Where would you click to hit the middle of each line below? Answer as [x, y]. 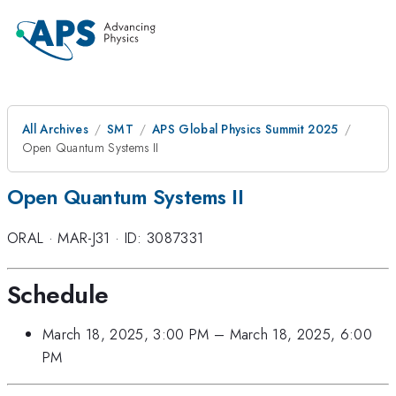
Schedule [58, 294]
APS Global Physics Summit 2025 [245, 129]
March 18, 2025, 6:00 [301, 335]
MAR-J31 [84, 238]
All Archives [55, 129]
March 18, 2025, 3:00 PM [126, 335]
